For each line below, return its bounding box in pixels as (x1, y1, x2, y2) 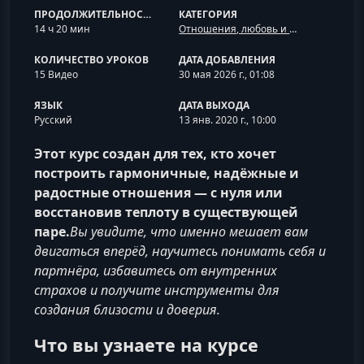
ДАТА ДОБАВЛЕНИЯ (179, 53, 276, 67)
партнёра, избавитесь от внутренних (34, 262, 277, 279)
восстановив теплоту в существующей (34, 203, 298, 221)
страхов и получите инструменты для (34, 281, 279, 299)
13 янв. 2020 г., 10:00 (179, 113, 277, 127)
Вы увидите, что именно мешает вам (70, 223, 308, 240)
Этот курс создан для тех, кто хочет (34, 145, 276, 162)
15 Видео (34, 67, 78, 81)
